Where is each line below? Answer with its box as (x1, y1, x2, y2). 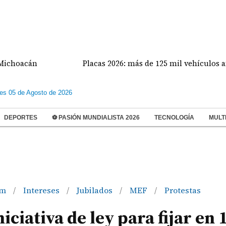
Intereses (23, 185, 62, 196)
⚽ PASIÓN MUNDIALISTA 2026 (52, 114, 140, 121)
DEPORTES (4, 114, 37, 121)
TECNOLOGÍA (154, 114, 194, 121)
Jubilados (76, 185, 115, 196)
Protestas (164, 185, 201, 196)
